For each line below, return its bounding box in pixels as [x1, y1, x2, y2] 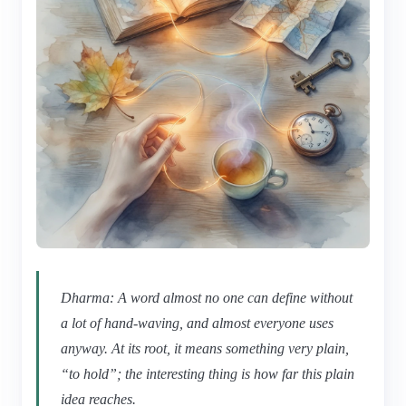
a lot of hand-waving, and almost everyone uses [61, 314, 333, 331]
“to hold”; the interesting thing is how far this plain [61, 365, 354, 382]
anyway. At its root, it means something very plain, [61, 340, 349, 356]
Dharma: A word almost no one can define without [61, 289, 353, 305]
